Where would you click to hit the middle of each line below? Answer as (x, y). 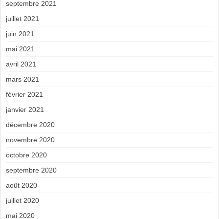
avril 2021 (21, 64)
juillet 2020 (23, 201)
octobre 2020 (27, 155)
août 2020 (22, 186)
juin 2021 (20, 34)
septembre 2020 (32, 170)
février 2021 (25, 95)
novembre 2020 (31, 140)
